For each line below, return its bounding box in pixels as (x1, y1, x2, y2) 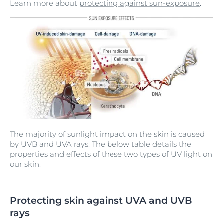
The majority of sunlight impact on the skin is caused (10, 129, 205, 139)
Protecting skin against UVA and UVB (10, 195, 192, 207)
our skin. (10, 159, 41, 169)
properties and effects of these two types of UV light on (10, 149, 212, 159)
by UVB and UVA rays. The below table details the (10, 139, 191, 149)
